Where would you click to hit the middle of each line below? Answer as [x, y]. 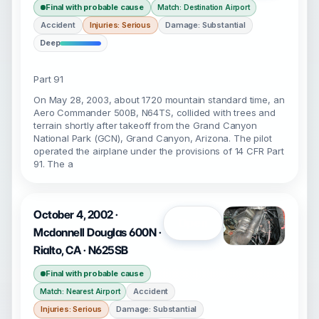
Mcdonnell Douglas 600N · [98, 232]
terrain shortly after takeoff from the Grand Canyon [145, 125]
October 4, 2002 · [76, 215]
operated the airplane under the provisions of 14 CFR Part [159, 151]
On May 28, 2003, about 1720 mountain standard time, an [159, 100]
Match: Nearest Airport [80, 291]
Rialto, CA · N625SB [81, 250]
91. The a [53, 164]
